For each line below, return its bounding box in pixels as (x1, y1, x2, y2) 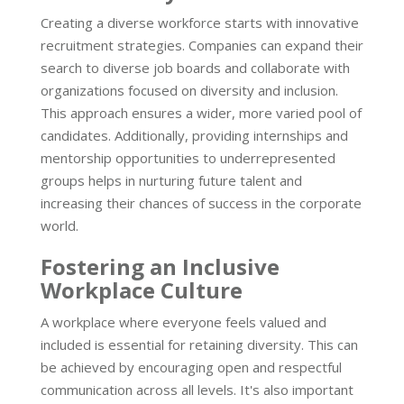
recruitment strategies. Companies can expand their (41, 35, 363, 54)
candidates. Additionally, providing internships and (41, 125, 348, 144)
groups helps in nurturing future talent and (41, 170, 302, 189)
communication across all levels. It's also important (41, 380, 353, 399)
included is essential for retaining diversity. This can (41, 335, 358, 353)
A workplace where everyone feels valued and (41, 312, 326, 331)
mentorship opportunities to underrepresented (41, 148, 335, 167)
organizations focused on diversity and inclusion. (41, 80, 338, 99)
